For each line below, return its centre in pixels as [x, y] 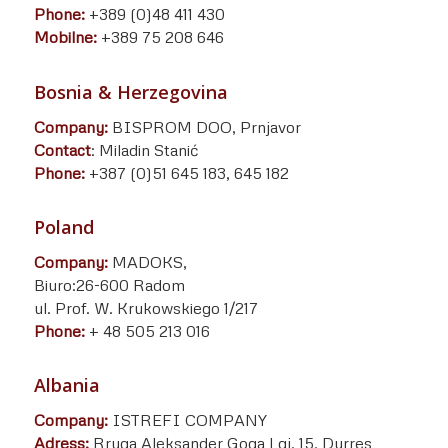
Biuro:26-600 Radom [109, 284]
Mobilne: [67, 37]
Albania [66, 385]
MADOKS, [147, 261]
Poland [63, 227]
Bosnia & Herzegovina [130, 91]
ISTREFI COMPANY [187, 419]
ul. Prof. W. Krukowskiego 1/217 [145, 307]
